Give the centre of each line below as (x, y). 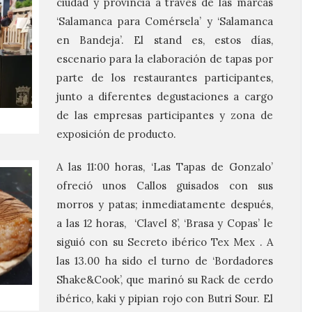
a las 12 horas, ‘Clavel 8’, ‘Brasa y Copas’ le (165, 223)
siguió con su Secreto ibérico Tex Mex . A (165, 242)
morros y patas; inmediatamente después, (165, 204)
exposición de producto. (116, 134)
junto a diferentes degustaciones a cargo (165, 96)
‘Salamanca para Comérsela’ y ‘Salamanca (165, 21)
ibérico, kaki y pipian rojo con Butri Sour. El (165, 298)
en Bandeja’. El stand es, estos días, (165, 40)
